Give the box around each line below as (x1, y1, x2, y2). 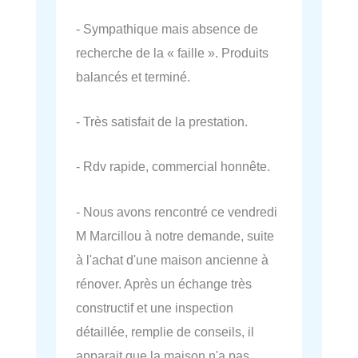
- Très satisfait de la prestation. (76, 114, 248, 129)
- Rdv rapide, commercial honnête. (76, 159, 270, 174)
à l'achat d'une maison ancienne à (76, 252, 268, 267)
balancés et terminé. (76, 69, 190, 84)
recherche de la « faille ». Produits (76, 45, 268, 60)
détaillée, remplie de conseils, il (76, 324, 254, 339)
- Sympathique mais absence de (76, 21, 258, 36)
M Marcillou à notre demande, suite (76, 228, 274, 243)
